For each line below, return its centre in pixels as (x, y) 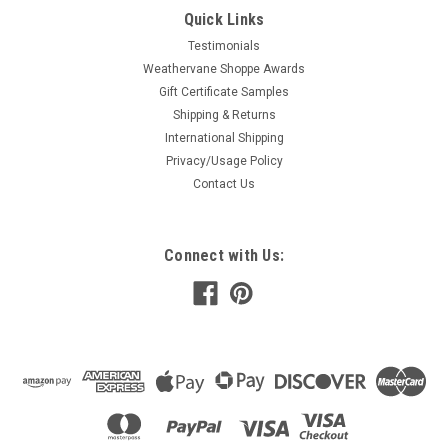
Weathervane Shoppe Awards (224, 68)
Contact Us (224, 183)
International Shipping (224, 137)
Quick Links (224, 19)
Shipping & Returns (224, 114)
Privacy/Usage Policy (224, 160)
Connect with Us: (224, 255)
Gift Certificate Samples (224, 91)
